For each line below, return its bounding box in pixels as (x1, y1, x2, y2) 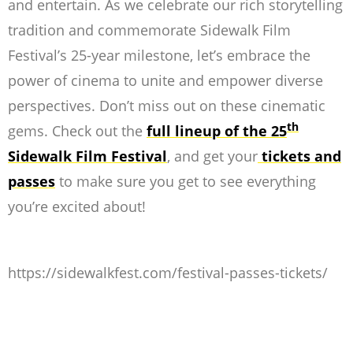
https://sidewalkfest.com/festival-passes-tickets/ (8, 263, 328, 283)
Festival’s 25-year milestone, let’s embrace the (8, 46, 310, 65)
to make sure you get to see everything (55, 172, 316, 191)
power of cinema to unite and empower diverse (8, 71, 323, 91)
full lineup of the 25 (147, 121, 287, 141)
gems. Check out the (8, 121, 147, 141)
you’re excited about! (8, 197, 146, 217)
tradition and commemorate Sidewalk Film (8, 20, 291, 40)
